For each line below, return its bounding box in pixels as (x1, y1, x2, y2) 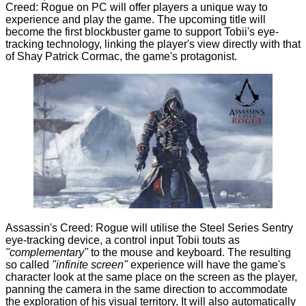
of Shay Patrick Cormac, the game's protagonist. (5, 51, 237, 63)
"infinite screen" (52, 259, 128, 271)
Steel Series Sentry (199, 222, 293, 234)
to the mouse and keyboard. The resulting (88, 247, 291, 259)
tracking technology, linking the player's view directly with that (5, 38, 301, 51)
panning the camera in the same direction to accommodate (5, 283, 288, 296)
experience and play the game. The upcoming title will (5, 14, 266, 26)
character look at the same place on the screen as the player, (5, 271, 297, 283)
